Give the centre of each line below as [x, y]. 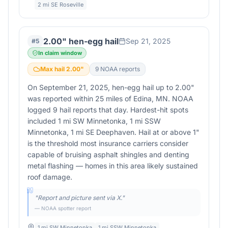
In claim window [60, 53]
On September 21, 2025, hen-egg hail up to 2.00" [111, 87]
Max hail [53, 69]
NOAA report [118, 69]
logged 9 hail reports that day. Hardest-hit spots [108, 110]
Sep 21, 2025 [148, 41]
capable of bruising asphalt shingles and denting [108, 154]
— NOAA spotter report [63, 208]
